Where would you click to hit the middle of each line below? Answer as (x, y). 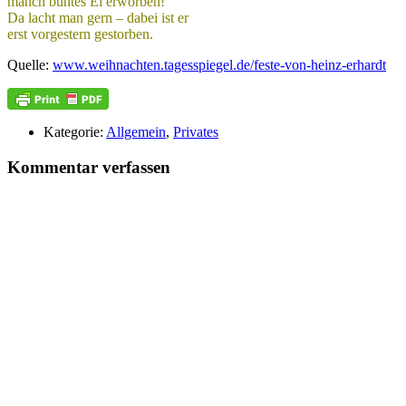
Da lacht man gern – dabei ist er (98, 18)
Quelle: (30, 65)
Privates (196, 132)
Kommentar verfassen (89, 168)
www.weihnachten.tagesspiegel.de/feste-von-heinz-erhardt (219, 65)
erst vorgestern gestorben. (80, 34)
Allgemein (136, 132)
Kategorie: (75, 132)
